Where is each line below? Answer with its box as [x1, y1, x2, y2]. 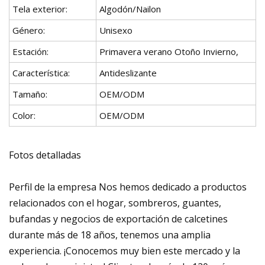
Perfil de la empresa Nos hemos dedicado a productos [9, 180, 247, 193]
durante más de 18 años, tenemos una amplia [9, 228, 211, 241]
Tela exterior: [12, 2, 67, 15]
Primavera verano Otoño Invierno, [99, 45, 238, 57]
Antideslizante [99, 66, 157, 79]
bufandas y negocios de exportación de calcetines [9, 212, 228, 225]
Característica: [12, 66, 70, 79]
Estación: [12, 45, 49, 57]
